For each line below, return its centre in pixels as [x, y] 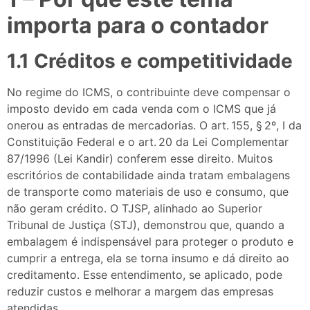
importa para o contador [138, 25]
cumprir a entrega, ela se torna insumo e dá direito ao [148, 258]
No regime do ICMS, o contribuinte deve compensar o [149, 92]
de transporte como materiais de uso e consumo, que [148, 191]
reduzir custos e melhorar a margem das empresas [140, 291]
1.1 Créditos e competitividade [150, 61]
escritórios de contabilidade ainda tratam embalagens [148, 175]
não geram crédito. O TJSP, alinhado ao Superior [135, 208]
